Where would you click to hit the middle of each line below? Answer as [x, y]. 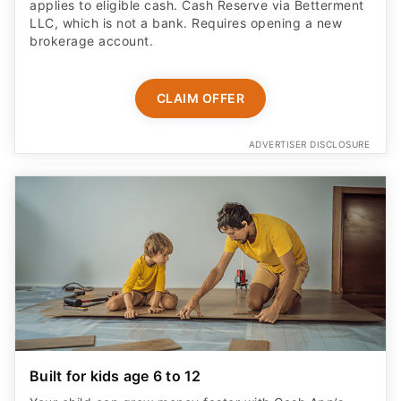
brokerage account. [91, 40]
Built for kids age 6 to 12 [115, 375]
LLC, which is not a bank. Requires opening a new [186, 22]
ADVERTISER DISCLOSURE [309, 144]
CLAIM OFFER [200, 98]
